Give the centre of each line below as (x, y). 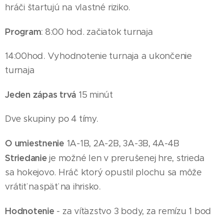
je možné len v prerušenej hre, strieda (127, 158)
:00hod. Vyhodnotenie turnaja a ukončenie (103, 56)
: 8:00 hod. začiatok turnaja (97, 32)
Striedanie (27, 158)
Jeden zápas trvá (41, 95)
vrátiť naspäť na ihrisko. (53, 187)
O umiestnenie (35, 143)
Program (23, 32)
